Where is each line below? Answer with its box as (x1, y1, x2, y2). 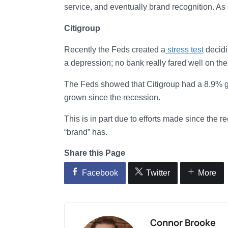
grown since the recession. (64, 93, 160, 102)
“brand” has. (64, 128, 107, 136)
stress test (165, 45, 204, 54)
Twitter (146, 168, 170, 177)
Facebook (81, 168, 118, 177)
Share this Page (64, 149, 125, 157)
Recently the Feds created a (64, 45, 165, 54)
